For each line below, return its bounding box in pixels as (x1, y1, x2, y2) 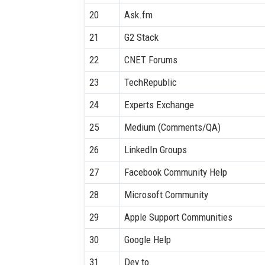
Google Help (124, 233, 171, 245)
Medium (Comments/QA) (124, 121, 221, 133)
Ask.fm (124, 8, 153, 21)
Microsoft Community (124, 188, 208, 201)
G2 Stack (124, 31, 159, 43)
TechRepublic (124, 76, 177, 88)
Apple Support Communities (124, 211, 232, 223)
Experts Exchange (124, 98, 194, 111)
